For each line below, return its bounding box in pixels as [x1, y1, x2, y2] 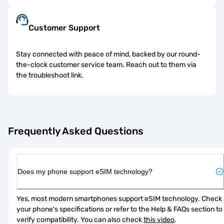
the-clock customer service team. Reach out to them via [16, 60, 196, 69]
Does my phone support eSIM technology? [17, 167, 152, 175]
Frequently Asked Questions [8, 125, 143, 137]
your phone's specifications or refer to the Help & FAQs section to [16, 204, 222, 213]
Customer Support [28, 22, 100, 32]
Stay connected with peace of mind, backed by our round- [16, 49, 200, 58]
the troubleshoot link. [16, 70, 83, 79]
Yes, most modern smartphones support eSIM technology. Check [16, 194, 222, 203]
